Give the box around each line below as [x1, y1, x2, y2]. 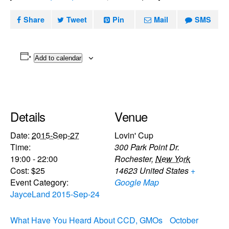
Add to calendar [34, 54, 81, 62]
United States [140, 164, 189, 176]
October [170, 214, 199, 226]
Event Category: [10, 176, 68, 188]
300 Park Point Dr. [114, 141, 179, 153]
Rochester [114, 152, 151, 165]
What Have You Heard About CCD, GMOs [10, 214, 163, 226]
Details [10, 107, 45, 125]
